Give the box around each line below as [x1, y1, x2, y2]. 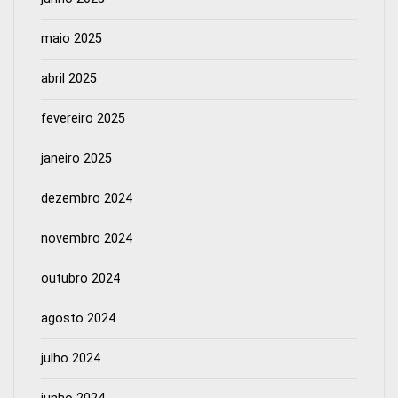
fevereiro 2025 [41, 111, 125, 127]
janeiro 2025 [41, 151, 112, 167]
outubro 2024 [41, 271, 120, 287]
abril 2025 [41, 71, 97, 87]
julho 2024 [41, 351, 100, 367]
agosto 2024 [41, 311, 115, 327]
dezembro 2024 [41, 191, 132, 207]
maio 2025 [41, 31, 102, 47]
